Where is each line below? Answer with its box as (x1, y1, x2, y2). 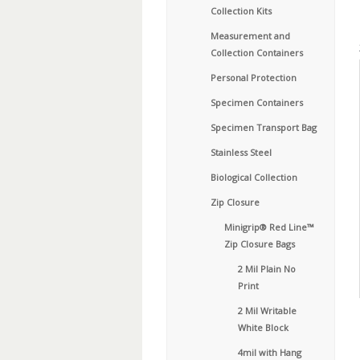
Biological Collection (211, 171, 297, 183)
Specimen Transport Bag (211, 121, 317, 133)
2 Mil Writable (238, 305, 297, 317)
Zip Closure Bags (224, 238, 295, 250)
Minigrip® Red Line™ (224, 221, 313, 233)
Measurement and (211, 30, 290, 42)
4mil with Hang (238, 346, 301, 358)
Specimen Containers (211, 96, 303, 108)
